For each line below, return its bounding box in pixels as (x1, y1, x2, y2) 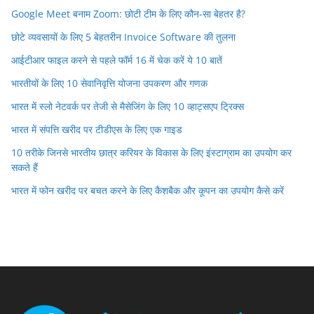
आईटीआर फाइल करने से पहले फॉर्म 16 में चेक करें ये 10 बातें (11, 53, 222, 67)
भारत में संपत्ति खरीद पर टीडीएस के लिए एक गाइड (11, 122, 182, 136)
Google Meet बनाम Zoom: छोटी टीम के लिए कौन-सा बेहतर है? (11, 6, 245, 20)
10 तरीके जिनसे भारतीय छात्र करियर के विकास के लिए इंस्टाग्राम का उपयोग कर (11, 145, 292, 159)
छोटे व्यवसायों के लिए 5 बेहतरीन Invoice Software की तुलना (11, 29, 235, 43)
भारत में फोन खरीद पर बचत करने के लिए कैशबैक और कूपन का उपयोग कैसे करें (11, 183, 284, 197)
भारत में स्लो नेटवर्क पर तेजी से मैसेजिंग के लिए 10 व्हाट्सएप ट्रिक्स (11, 99, 244, 113)
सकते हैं (11, 160, 38, 174)
